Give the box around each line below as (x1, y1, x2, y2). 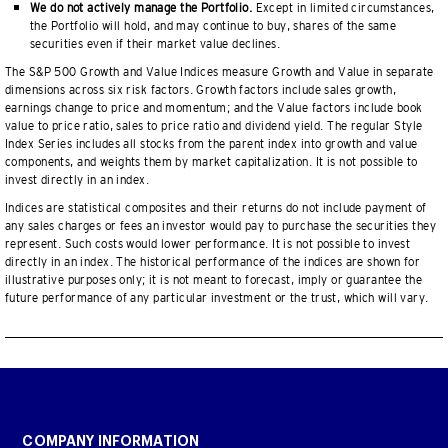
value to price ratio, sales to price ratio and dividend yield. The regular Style (5, 119, 423, 133)
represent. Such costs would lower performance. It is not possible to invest (5, 237, 411, 251)
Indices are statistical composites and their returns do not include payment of (5, 201, 427, 215)
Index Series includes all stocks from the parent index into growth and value (5, 137, 418, 151)
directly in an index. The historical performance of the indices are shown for (5, 255, 421, 269)
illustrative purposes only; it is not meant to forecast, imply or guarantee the (5, 273, 422, 287)
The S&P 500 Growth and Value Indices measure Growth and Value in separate (5, 65, 434, 79)
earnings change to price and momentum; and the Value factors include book (5, 101, 423, 115)
